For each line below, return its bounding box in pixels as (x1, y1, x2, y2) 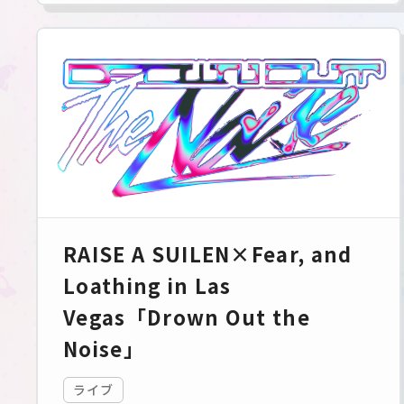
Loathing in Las (63, 271, 232, 300)
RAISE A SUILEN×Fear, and (63, 239, 353, 269)
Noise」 (63, 334, 144, 363)
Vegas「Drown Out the (63, 302, 311, 332)
